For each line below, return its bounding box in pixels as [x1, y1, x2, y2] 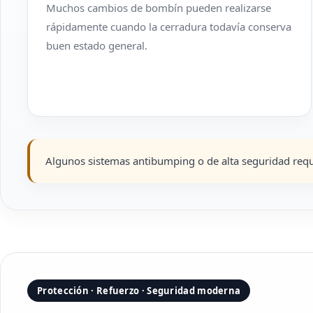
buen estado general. [46, 38, 147, 52]
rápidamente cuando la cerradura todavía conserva [46, 20, 291, 34]
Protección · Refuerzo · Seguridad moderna [37, 284, 241, 297]
